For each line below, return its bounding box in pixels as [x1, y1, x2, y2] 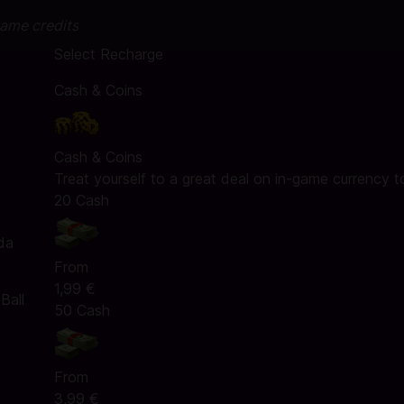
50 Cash [53, 301, 110, 319]
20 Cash [53, 191, 109, 209]
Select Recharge [53, 45, 163, 63]
